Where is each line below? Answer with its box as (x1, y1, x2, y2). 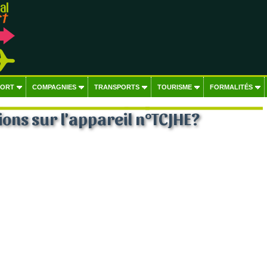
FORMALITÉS (209, 83, 253, 91)
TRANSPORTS (94, 83, 139, 91)
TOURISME (157, 83, 192, 91)
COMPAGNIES (32, 83, 76, 91)
